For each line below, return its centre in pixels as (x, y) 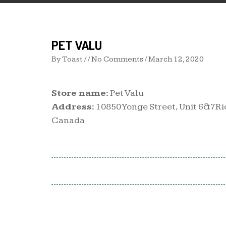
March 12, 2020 (176, 59)
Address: (73, 107)
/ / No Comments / (116, 59)
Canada (68, 120)
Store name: (80, 93)
